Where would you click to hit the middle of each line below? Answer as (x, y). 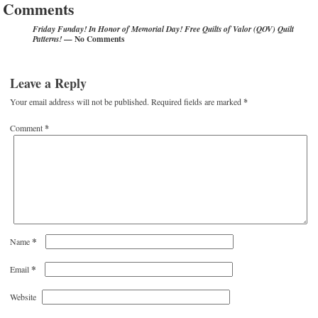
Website (23, 296)
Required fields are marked (198, 101)
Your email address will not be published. (80, 101)
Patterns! (48, 39)
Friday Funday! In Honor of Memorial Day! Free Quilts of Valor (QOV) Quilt (164, 29)
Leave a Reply (49, 83)
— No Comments (93, 38)
